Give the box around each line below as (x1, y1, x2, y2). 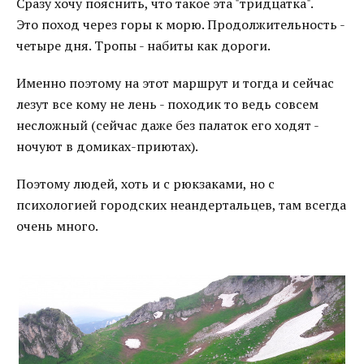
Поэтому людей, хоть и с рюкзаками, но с (16, 175, 275, 193)
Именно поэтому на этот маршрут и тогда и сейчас (16, 74, 334, 92)
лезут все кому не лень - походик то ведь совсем (16, 95, 318, 113)
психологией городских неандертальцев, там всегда (16, 196, 346, 214)
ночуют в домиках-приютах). (16, 137, 198, 155)
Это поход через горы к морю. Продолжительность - (16, 15, 344, 33)
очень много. (16, 217, 98, 235)
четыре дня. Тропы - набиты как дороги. (16, 37, 271, 54)
